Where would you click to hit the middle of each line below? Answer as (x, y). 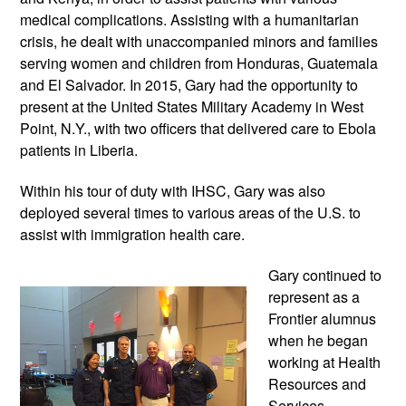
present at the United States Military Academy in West (192, 106)
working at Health (324, 362)
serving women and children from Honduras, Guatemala (199, 63)
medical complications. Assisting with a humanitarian (189, 19)
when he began (318, 340)
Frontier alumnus (322, 318)
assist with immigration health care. (132, 234)
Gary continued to (325, 275)
